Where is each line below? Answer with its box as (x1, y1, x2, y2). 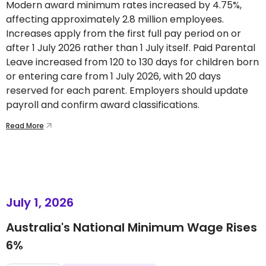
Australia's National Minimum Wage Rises (6, 219, 257, 236)
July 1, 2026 (6, 194, 74, 211)
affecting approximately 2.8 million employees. (6, 12, 224, 26)
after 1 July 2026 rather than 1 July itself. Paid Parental (6, 41, 255, 55)
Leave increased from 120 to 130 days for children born (6, 55, 259, 69)
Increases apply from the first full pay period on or (6, 27, 241, 40)
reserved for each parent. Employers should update (6, 84, 248, 97)
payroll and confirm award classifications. (6, 98, 199, 112)
